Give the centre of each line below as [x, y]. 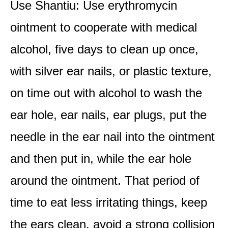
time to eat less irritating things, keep [109, 202]
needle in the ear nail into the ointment [112, 137]
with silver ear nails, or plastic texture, [111, 71]
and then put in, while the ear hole [101, 159]
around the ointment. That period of [105, 180]
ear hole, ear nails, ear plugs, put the [108, 115]
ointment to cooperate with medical [104, 27]
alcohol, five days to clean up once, [104, 49]
